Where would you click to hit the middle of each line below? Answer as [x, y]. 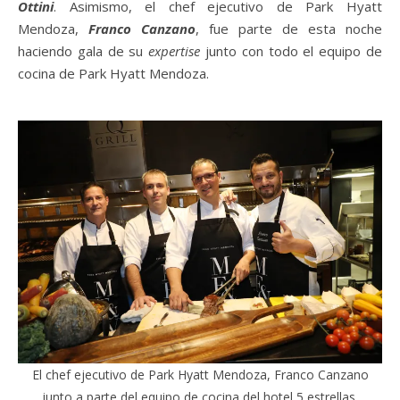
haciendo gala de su [83, 50]
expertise [175, 50]
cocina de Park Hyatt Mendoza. [113, 73]
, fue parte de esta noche [289, 28]
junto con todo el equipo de [292, 50]
